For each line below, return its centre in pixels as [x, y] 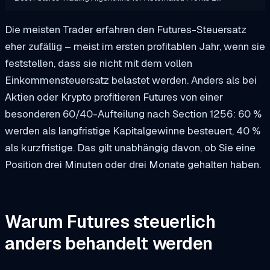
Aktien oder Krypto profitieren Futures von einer [114, 97]
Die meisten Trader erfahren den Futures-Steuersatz [126, 29]
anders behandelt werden [109, 244]
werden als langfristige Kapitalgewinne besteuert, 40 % [133, 130]
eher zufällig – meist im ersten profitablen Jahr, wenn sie [135, 46]
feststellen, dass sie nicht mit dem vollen [99, 63]
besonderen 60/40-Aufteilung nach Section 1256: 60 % [133, 114]
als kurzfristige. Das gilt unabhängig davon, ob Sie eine [130, 147]
